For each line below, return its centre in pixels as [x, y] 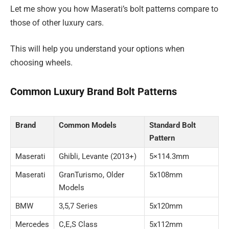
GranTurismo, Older [91, 175]
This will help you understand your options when [97, 49]
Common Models [88, 125]
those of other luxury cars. [57, 22]
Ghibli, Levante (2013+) [98, 156]
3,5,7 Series [78, 206]
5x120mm [166, 206]
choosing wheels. [41, 63]
